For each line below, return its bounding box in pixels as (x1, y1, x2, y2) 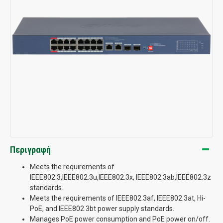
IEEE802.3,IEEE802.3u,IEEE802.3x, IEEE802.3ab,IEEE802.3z (30, 173, 211, 181)
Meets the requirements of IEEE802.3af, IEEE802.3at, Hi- (30, 194, 206, 202)
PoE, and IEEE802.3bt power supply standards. (30, 204, 174, 213)
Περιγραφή (10, 144, 51, 155)
